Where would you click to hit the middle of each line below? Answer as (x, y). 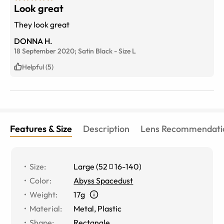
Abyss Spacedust (103, 180)
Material (45, 208)
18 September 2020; (46, 51)
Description (106, 128)
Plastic (110, 208)
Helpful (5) (38, 67)
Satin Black (95, 51)
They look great (42, 24)
